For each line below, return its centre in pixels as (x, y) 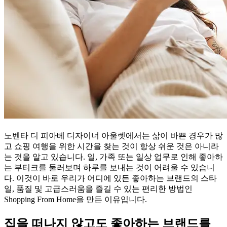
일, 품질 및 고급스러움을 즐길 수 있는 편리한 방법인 (98, 189)
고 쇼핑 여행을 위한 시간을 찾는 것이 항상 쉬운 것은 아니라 (111, 146)
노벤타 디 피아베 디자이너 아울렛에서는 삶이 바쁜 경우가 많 (113, 136)
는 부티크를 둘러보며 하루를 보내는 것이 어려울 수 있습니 (109, 168)
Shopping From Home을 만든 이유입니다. (75, 200)
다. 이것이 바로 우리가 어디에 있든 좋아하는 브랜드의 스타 (110, 178)
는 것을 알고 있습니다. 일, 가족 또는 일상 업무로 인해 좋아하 (113, 157)
